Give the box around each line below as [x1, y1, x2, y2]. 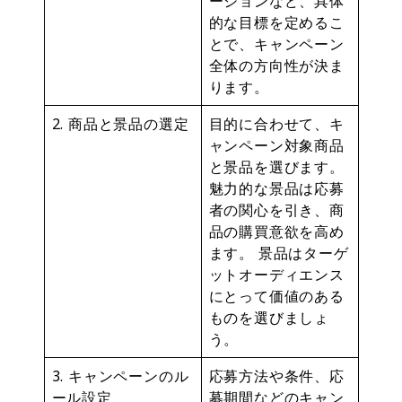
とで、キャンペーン [208, 33, 345, 54]
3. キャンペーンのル [51, 365, 189, 386]
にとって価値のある [208, 285, 345, 306]
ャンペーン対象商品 [208, 135, 345, 155]
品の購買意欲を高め [208, 221, 345, 241]
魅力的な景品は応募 [208, 178, 345, 198]
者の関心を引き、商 [208, 199, 345, 220]
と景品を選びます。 [208, 156, 345, 177]
